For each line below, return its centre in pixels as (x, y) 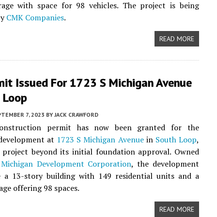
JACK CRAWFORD (76, 115)
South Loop (176, 139)
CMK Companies (35, 17)
